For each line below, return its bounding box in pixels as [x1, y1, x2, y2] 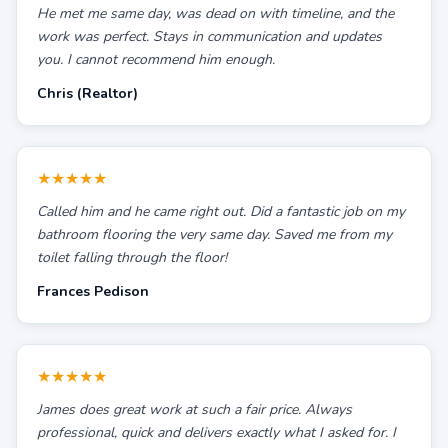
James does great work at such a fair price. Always [37, 400, 352, 419]
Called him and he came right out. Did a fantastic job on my [37, 202, 405, 221]
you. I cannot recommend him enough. [37, 50, 275, 69]
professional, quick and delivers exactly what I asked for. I [37, 423, 396, 442]
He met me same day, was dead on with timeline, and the [37, 4, 394, 23]
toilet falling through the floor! [37, 248, 227, 267]
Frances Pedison [37, 282, 149, 301]
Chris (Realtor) [37, 84, 138, 103]
